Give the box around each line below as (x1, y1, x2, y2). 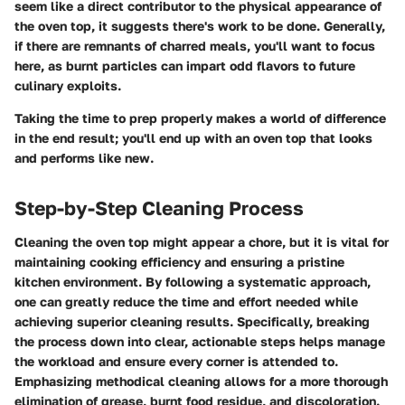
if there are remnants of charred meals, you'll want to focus (14, 37, 375, 53)
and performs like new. (14, 149, 154, 165)
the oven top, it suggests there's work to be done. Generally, (14, 17, 385, 33)
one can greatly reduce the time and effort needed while (14, 294, 358, 310)
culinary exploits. (14, 77, 121, 93)
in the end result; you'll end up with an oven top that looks (14, 129, 372, 146)
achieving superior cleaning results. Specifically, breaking (14, 314, 370, 330)
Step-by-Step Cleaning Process (14, 195, 304, 220)
